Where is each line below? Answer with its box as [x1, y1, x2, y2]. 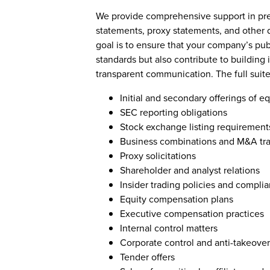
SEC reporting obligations [120, 105, 227, 119]
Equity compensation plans [120, 192, 233, 206]
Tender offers [120, 250, 175, 264]
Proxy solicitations [120, 149, 196, 163]
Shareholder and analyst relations [120, 163, 260, 177]
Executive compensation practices [120, 207, 264, 221]
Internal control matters [120, 221, 218, 235]
